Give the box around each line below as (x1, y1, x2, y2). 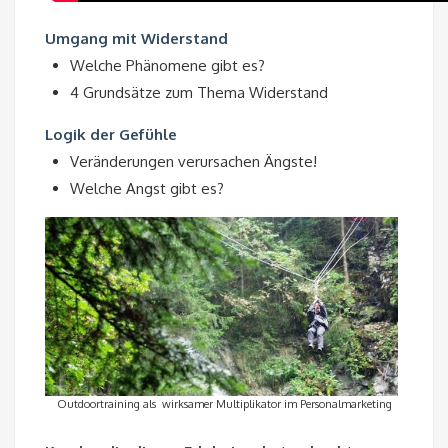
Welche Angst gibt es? (70, 178, 224, 198)
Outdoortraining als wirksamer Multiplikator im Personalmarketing (56, 397, 392, 412)
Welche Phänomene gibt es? (70, 55, 265, 75)
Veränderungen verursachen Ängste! (70, 151, 317, 171)
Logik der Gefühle (45, 124, 177, 144)
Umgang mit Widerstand (45, 28, 228, 48)
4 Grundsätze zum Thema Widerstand (70, 82, 328, 102)
